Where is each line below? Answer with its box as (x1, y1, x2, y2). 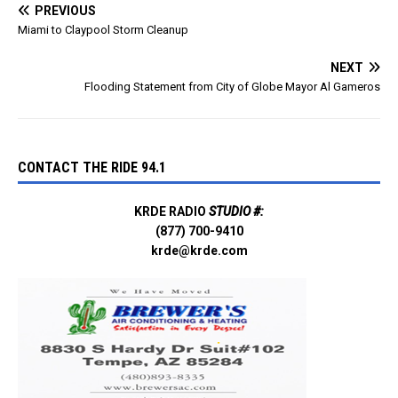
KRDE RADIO (134, 203, 206, 219)
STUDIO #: (206, 203, 264, 219)
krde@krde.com (150, 243, 248, 258)
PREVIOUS (35, 3, 96, 18)
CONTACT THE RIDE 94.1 (18, 158, 166, 176)
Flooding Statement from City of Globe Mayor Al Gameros (84, 79, 380, 93)
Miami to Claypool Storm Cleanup (18, 22, 188, 36)
